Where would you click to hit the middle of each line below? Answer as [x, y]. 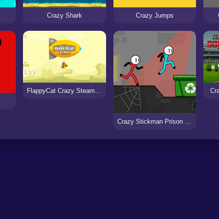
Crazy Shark [64, 15]
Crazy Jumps [154, 15]
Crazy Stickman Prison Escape [188, 122]
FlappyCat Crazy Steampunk [98, 90]
